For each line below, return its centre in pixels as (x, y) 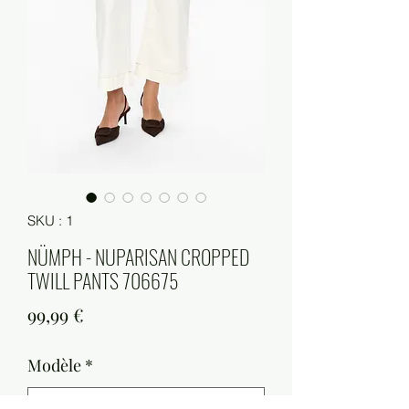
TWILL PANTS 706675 (103, 281)
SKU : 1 (50, 221)
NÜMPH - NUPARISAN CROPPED (138, 257)
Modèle (54, 366)
